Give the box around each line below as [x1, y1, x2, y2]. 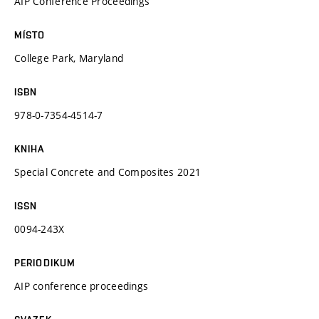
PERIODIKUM [14, 256, 76, 268]
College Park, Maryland [14, 51, 124, 65]
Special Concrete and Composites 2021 [14, 164, 202, 179]
